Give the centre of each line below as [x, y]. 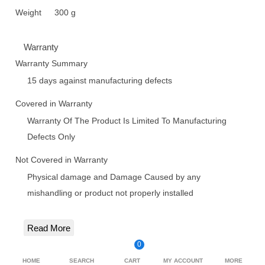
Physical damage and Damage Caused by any [114, 177]
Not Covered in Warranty [62, 160]
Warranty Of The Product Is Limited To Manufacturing [127, 121]
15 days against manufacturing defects [100, 80]
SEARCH [82, 261]
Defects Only [51, 137]
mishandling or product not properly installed [110, 193]
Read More [49, 228]
